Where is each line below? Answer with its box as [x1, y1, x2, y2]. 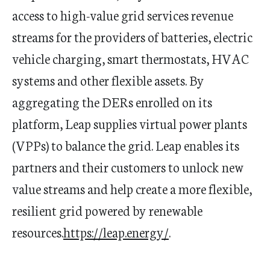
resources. [12, 222, 63, 241]
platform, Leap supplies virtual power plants [12, 114, 247, 133]
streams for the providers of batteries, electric [12, 27, 253, 46]
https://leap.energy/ [63, 222, 169, 241]
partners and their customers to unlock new [12, 157, 243, 176]
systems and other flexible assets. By [12, 71, 204, 89]
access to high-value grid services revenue [12, 5, 233, 24]
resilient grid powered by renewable [12, 201, 202, 219]
